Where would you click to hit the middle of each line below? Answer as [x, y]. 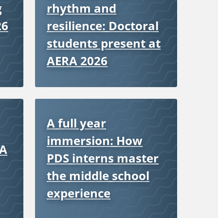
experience [79, 193]
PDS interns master [103, 158]
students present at [104, 43]
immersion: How [95, 140]
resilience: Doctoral [103, 25]
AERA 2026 [77, 60]
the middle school [98, 175]
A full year [76, 123]
